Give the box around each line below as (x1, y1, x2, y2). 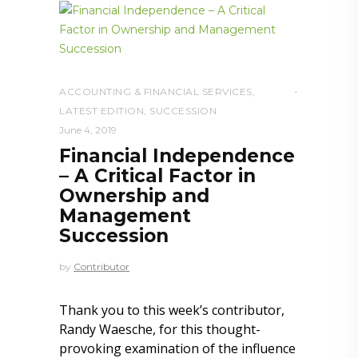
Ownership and (59, 184, 209, 207)
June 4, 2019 (59, 123, 117, 136)
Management (59, 204, 191, 227)
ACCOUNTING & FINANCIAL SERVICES (59, 85, 253, 97)
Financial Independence (59, 144, 295, 167)
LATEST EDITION (59, 104, 144, 117)
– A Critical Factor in (59, 164, 256, 187)
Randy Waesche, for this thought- (59, 320, 261, 338)
